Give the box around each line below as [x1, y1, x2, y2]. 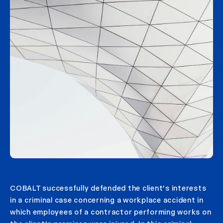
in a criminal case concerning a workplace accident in [10, 195, 204, 205]
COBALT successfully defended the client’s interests [10, 183, 207, 193]
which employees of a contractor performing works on [10, 207, 212, 217]
